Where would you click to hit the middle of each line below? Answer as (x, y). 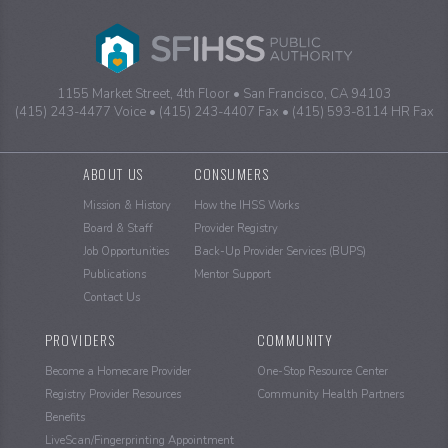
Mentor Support (232, 274)
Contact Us (111, 297)
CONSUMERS (231, 173)
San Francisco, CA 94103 (315, 93)
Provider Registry (235, 228)
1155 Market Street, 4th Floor (145, 93)
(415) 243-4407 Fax (218, 111)
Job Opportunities (125, 251)
